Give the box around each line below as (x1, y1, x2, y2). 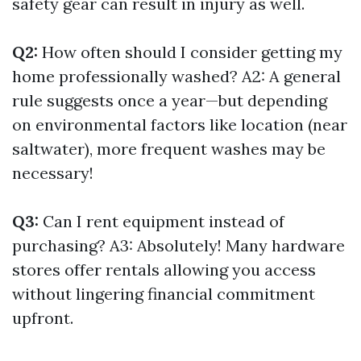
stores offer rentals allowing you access (12, 259, 316, 280)
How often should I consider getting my (38, 42, 342, 62)
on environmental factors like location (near (12, 114, 347, 135)
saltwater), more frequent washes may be (12, 139, 326, 159)
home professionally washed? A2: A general (12, 66, 341, 86)
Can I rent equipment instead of (39, 211, 284, 231)
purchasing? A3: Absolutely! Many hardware (12, 235, 345, 255)
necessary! (12, 163, 93, 183)
